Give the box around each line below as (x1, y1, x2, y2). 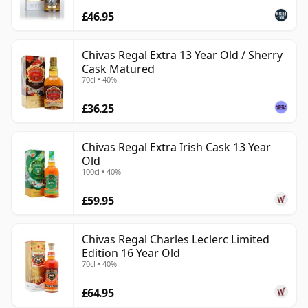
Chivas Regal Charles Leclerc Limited (82, 232, 269, 247)
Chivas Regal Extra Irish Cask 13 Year (82, 140, 271, 155)
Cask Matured (82, 61, 155, 77)
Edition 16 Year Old (82, 245, 180, 261)
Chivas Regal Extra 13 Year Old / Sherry (82, 47, 283, 63)
